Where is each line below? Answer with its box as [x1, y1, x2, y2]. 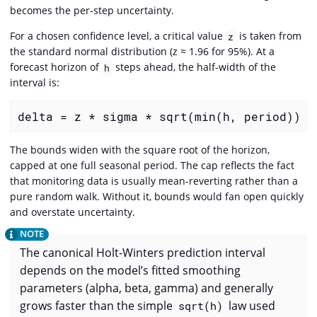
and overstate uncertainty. [10, 205, 135, 219]
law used [225, 298, 275, 314]
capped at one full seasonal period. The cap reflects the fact [10, 158, 294, 173]
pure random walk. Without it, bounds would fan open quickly [10, 190, 304, 204]
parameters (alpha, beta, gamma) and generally [20, 280, 273, 296]
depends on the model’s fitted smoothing [20, 263, 241, 279]
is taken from [236, 29, 301, 43]
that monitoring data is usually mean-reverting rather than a [10, 174, 298, 188]
